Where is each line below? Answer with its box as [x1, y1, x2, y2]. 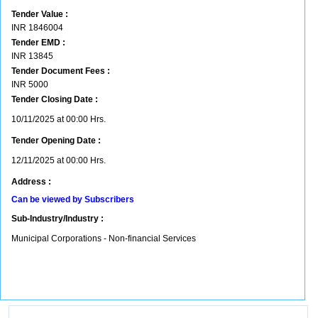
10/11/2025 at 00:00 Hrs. [11, 114, 106, 124]
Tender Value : [11, 9, 68, 19]
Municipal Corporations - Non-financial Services [11, 234, 196, 243]
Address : [11, 177, 51, 187]
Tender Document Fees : [11, 66, 110, 76]
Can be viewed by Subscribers [11, 194, 134, 204]
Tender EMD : [11, 38, 65, 48]
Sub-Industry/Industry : [11, 214, 104, 224]
